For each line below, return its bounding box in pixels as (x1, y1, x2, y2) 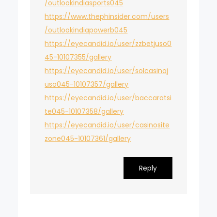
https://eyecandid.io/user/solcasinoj (45, 65, 169, 76)
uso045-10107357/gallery (45, 79, 129, 89)
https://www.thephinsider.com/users (45, 11, 170, 21)
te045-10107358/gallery (45, 106, 124, 116)
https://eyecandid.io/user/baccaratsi (45, 93, 172, 103)
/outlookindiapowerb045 (45, 25, 128, 35)
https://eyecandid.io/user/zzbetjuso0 (45, 38, 172, 48)
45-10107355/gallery (45, 52, 112, 62)
